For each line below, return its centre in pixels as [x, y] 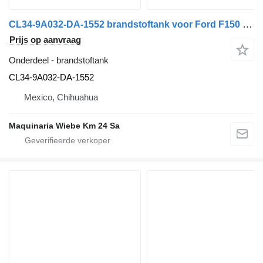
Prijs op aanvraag [45, 40]
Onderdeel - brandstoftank [59, 60]
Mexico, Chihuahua [61, 97]
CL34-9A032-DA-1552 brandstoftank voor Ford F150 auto [247, 25]
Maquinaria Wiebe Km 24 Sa [64, 126]
